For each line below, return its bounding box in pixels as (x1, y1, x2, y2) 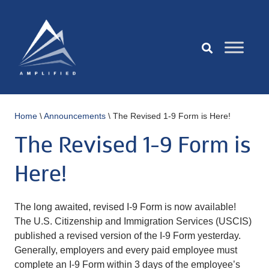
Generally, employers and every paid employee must (14, 245, 237, 255)
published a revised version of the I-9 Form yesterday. (14, 231, 241, 241)
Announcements (44, 111, 106, 121)
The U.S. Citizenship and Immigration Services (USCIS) (14, 216, 252, 226)
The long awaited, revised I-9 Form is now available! (14, 202, 236, 212)
